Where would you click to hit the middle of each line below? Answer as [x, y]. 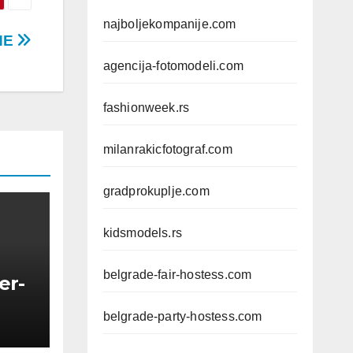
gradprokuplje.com [156, 191]
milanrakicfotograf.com [167, 149]
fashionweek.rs [146, 108]
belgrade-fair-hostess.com [177, 275]
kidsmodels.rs [143, 233]
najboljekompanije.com [169, 24]
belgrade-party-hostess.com [182, 316]
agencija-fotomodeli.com [173, 66]
